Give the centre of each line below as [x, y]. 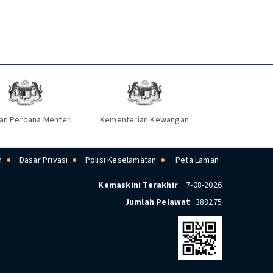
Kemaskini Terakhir [138, 186]
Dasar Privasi [44, 161]
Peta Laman [197, 161]
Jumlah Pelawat [158, 203]
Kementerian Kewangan [145, 120]
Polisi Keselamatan [121, 161]
